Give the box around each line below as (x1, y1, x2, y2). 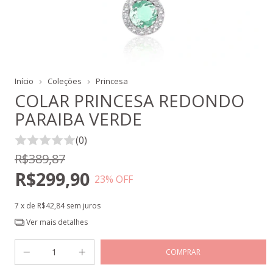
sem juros (66, 200, 101, 211)
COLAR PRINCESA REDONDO (15, 89, 244, 112)
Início (15, 76, 34, 87)
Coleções (48, 76, 82, 87)
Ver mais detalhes (24, 217, 88, 227)
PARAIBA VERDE (15, 107, 142, 130)
